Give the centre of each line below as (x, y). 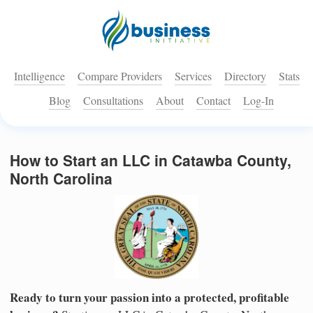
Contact (213, 101)
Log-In (259, 101)
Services (193, 76)
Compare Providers (119, 76)
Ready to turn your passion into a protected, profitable (150, 297)
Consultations (113, 101)
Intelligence (39, 76)
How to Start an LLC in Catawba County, (151, 160)
